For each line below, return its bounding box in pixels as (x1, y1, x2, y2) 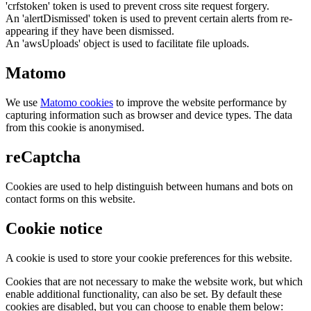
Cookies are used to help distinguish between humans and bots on (6, 180, 293, 193)
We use (6, 96, 40, 109)
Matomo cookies (40, 96, 113, 109)
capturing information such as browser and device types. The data (6, 109, 292, 121)
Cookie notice (6, 219, 103, 237)
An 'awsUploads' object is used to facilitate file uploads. (6, 37, 249, 50)
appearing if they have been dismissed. (6, 25, 174, 37)
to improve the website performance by (113, 96, 287, 109)
